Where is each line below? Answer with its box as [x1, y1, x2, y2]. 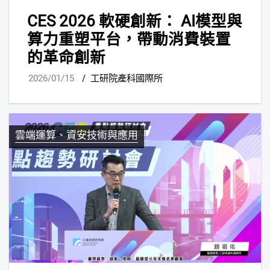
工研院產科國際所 [90, 72, 163, 84]
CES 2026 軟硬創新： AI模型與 [27, 12, 242, 31]
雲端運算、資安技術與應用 [15, 128, 138, 141]
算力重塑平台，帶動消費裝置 [27, 30, 231, 49]
